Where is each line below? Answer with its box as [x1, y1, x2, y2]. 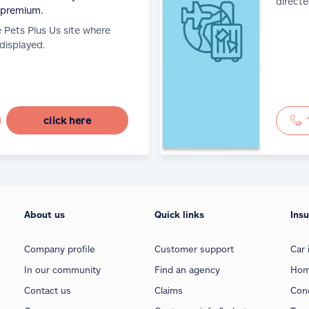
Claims [154, 285, 183, 297]
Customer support [154, 243, 234, 255]
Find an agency [154, 264, 220, 276]
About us [23, 209, 65, 221]
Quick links [154, 209, 204, 221]
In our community [23, 264, 101, 276]
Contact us [23, 285, 71, 297]
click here [43, 114, 91, 126]
